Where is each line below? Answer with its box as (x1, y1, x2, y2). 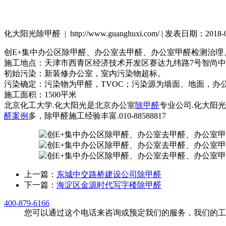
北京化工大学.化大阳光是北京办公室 (4, 100, 135, 109)
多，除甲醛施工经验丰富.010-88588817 (28, 111, 166, 120)
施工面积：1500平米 (4, 90, 77, 99)
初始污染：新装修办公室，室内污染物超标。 (4, 69, 165, 78)
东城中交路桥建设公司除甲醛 (56, 169, 161, 179)
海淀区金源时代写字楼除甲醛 (56, 180, 161, 189)
